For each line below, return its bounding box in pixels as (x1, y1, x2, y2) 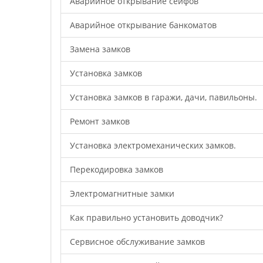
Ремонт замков (70, 116, 130, 127)
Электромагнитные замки (70, 188, 174, 199)
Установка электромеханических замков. (70, 140, 236, 151)
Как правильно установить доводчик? (70, 212, 223, 223)
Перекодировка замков (70, 164, 163, 175)
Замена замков (70, 43, 130, 55)
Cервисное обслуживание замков (70, 236, 205, 247)
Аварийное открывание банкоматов (70, 19, 217, 31)
